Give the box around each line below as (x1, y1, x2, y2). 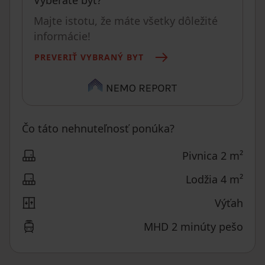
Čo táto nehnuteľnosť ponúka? (22, 121, 174, 136)
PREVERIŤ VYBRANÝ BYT (34, 51, 144, 63)
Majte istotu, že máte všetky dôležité (34, 14, 218, 28)
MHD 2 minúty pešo (144, 219, 243, 234)
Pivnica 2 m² (182, 148, 243, 163)
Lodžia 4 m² (186, 172, 243, 187)
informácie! (34, 29, 91, 43)
